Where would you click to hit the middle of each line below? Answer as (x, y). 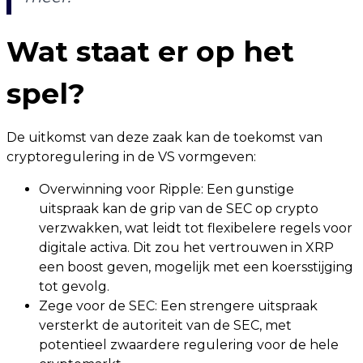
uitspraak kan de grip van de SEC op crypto (179, 209)
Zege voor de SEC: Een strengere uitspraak (178, 306)
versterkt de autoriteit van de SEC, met (165, 326)
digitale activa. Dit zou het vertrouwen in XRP (186, 248)
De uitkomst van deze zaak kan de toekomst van (164, 138)
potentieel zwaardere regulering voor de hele (189, 345)
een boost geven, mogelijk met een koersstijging (196, 267)
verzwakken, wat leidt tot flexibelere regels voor (196, 228)
